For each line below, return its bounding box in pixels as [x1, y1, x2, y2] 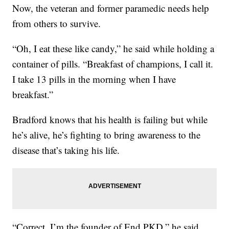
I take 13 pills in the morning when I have [12, 73, 176, 86]
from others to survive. [12, 17, 101, 30]
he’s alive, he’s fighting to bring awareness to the [12, 128, 201, 142]
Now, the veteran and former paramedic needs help [12, 2, 210, 15]
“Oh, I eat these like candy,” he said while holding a [12, 42, 215, 55]
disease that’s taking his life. [12, 144, 120, 157]
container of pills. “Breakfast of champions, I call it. [12, 57, 214, 71]
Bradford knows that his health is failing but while [12, 113, 208, 126]
